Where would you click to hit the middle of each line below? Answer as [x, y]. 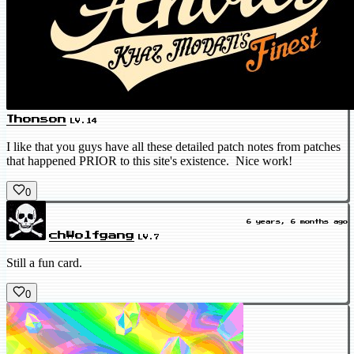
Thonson [36, 119]
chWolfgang [92, 235]
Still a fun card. [44, 262]
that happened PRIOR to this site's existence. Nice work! [149, 160]
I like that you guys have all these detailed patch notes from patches [173, 146]
